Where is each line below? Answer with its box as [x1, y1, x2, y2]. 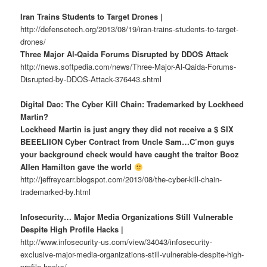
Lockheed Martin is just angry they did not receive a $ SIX [20, 123, 234, 135]
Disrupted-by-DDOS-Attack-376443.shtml [20, 73, 162, 85]
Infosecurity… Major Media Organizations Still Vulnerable [20, 211, 234, 223]
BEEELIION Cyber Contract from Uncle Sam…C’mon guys [20, 136, 235, 148]
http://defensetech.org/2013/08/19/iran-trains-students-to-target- [20, 23, 239, 35]
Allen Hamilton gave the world [20, 161, 135, 173]
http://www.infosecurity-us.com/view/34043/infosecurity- [20, 236, 213, 248]
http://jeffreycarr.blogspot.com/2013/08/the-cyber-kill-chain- [20, 173, 222, 185]
